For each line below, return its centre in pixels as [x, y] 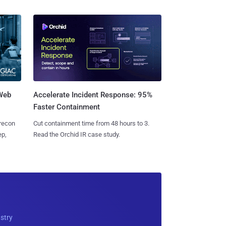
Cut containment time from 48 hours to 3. [91, 124]
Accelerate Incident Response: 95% [93, 95]
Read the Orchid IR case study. [76, 135]
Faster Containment [66, 107]
